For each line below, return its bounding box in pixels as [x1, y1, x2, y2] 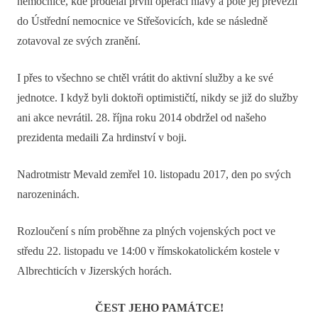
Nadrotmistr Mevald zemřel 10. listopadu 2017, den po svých [17, 168, 291, 180]
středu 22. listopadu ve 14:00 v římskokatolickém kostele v [17, 245, 280, 257]
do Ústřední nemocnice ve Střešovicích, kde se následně [17, 15, 268, 27]
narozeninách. [17, 188, 79, 200]
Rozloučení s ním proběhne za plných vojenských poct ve [17, 225, 275, 237]
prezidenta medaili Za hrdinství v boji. [17, 131, 187, 143]
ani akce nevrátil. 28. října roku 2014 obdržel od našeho [17, 111, 266, 124]
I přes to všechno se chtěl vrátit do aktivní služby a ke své [17, 72, 273, 84]
